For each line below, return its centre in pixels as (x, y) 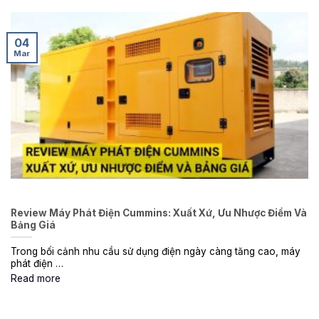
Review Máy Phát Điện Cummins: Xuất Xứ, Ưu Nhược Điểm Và (159, 213)
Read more (36, 278)
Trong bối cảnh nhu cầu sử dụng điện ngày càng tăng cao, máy (156, 251)
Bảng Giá (33, 225)
